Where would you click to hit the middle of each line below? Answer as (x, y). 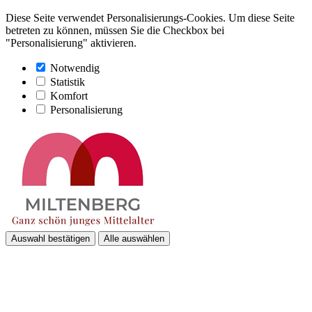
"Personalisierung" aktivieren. (71, 43)
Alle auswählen (134, 239)
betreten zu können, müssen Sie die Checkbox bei (115, 31)
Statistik (68, 82)
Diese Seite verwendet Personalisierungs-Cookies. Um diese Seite (150, 18)
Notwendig (75, 68)
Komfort (69, 96)
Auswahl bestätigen (50, 239)
